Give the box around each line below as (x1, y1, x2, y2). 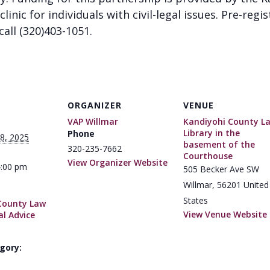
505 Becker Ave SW (183, 163, 259, 175)
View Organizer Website (67, 157, 168, 168)
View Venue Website (183, 209, 267, 220)
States (183, 195, 208, 206)
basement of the (183, 139, 255, 150)
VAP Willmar (67, 116, 118, 127)
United (243, 179, 269, 190)
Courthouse (183, 150, 233, 162)
